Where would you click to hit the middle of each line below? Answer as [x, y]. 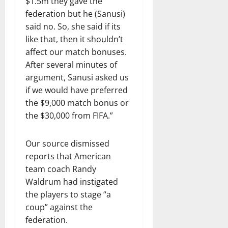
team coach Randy [61, 169]
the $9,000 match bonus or [77, 103]
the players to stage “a [68, 194]
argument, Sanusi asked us [77, 77]
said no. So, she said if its [73, 26]
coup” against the [59, 207]
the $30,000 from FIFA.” [69, 116]
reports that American [68, 156]
